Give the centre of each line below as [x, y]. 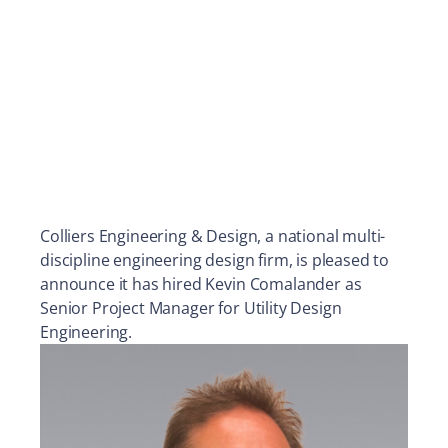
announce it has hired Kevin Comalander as [201, 284]
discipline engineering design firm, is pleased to [215, 260]
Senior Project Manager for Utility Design [191, 308]
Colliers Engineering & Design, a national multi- [213, 236]
